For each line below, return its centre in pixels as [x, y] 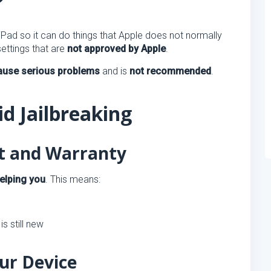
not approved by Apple [116, 49]
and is [115, 71]
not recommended [170, 71]
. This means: [73, 179]
